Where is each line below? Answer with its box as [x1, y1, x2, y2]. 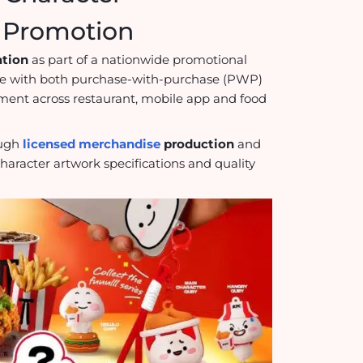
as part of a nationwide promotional [28, 52, 248, 68]
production [160, 135, 235, 152]
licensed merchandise [23, 135, 161, 152]
